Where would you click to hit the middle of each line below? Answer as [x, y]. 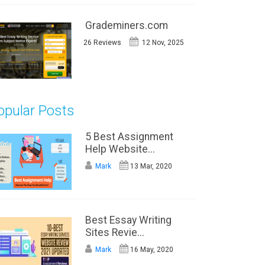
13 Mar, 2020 [151, 166]
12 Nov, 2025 [162, 43]
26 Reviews [102, 43]
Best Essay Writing [128, 220]
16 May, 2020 [151, 250]
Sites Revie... [115, 232]
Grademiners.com [127, 25]
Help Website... [120, 149]
